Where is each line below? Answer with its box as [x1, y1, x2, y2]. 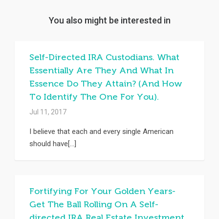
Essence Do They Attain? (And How [29, 79, 182, 88]
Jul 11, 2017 [29, 108, 66, 116]
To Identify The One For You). [29, 92, 159, 102]
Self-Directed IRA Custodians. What [29, 52, 179, 62]
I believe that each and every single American [29, 127, 174, 136]
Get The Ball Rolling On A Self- [29, 199, 158, 209]
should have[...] [29, 139, 76, 148]
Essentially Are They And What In [29, 66, 174, 75]
